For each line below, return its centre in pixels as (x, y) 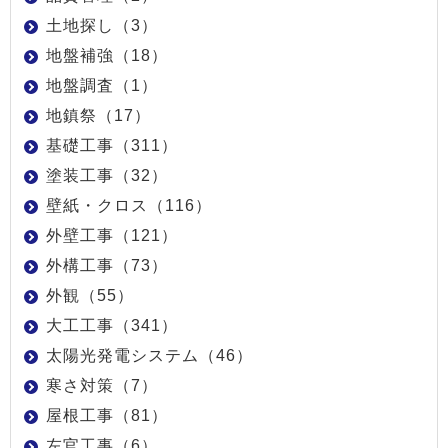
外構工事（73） (107, 265)
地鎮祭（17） (98, 115)
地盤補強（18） (107, 55)
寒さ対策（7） (102, 385)
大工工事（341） (112, 325)
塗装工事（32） (107, 175)
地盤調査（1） (102, 85)
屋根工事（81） (107, 415)
